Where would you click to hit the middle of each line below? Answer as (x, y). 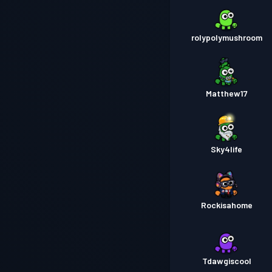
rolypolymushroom (226, 37)
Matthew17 (226, 93)
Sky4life (227, 149)
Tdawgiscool (226, 261)
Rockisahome (226, 205)
